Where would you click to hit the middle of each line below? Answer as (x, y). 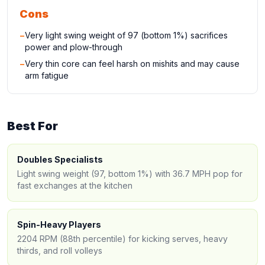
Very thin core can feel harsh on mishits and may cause (132, 64)
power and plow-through (74, 47)
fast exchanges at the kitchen (75, 185)
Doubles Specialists (60, 159)
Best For (33, 126)
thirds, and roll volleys (60, 251)
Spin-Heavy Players (59, 224)
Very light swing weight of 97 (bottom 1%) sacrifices (126, 35)
